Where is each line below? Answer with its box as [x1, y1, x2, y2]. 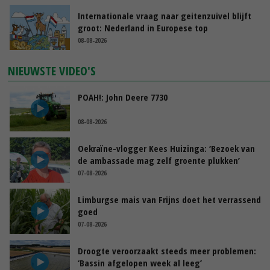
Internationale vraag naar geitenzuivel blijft [78, 9, 251, 22]
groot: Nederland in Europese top [78, 21, 208, 34]
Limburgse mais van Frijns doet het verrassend [78, 193, 261, 206]
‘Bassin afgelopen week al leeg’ [78, 256, 202, 269]
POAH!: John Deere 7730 [78, 90, 168, 103]
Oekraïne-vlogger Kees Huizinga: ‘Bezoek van [78, 142, 255, 154]
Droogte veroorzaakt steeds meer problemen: [78, 244, 256, 257]
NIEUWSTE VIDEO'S [8, 62, 96, 79]
